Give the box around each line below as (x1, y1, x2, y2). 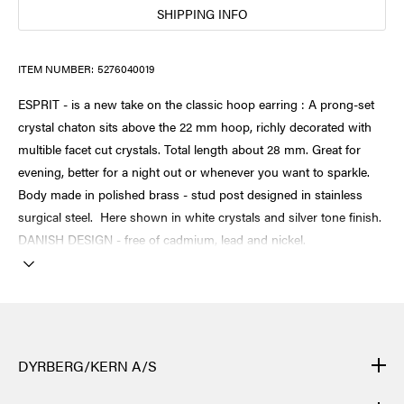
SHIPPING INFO (156, 4, 248, 23)
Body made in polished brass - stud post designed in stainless (18, 184, 363, 203)
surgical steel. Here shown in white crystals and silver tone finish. (18, 207, 381, 225)
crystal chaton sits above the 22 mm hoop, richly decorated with (18, 116, 372, 135)
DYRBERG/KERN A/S (18, 354, 157, 376)
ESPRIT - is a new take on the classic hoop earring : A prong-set (18, 94, 374, 113)
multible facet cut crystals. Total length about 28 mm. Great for (18, 139, 361, 158)
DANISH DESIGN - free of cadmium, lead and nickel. (18, 229, 306, 248)
